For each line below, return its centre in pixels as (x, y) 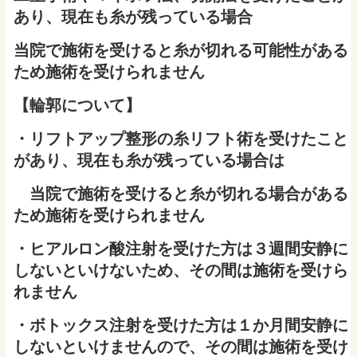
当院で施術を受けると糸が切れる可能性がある (180, 50)
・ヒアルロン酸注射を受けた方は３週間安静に (180, 248)
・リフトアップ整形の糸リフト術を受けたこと (180, 138)
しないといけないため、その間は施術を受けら (180, 270)
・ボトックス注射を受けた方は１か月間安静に (180, 325)
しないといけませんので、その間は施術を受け (180, 346)
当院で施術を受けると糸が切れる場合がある (180, 193)
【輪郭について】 (77, 105)
